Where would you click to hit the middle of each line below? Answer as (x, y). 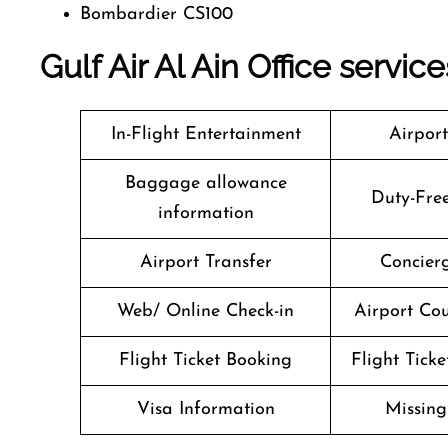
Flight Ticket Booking (205, 360)
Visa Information (205, 409)
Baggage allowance (205, 183)
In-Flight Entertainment (205, 134)
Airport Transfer (205, 262)
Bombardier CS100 (156, 14)
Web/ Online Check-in (205, 311)
